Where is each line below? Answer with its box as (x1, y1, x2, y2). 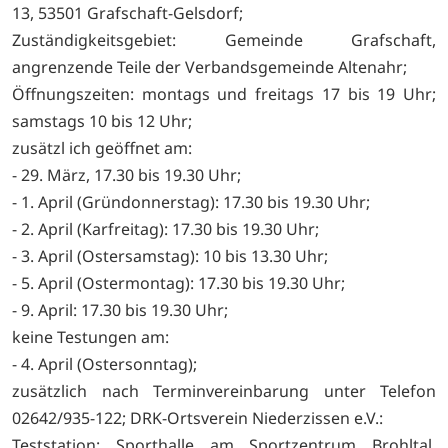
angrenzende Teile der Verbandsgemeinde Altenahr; (12, 55, 407, 78)
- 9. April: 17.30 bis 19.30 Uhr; (12, 298, 228, 321)
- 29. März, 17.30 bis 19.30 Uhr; (12, 163, 241, 186)
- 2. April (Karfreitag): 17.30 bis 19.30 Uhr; (12, 217, 319, 240)
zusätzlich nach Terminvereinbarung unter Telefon (12, 379, 436, 402)
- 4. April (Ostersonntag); (12, 352, 197, 375)
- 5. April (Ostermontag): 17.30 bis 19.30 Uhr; (12, 271, 353, 294)
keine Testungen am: (12, 325, 169, 348)
